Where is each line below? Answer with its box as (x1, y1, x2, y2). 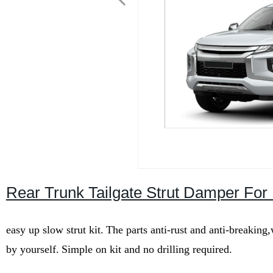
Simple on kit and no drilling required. (61, 243, 232, 255)
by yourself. (5, 243, 59, 255)
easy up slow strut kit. (5, 224, 104, 236)
